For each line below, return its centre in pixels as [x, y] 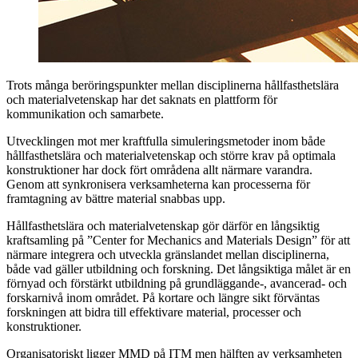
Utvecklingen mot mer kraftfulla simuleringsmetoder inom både [166, 141]
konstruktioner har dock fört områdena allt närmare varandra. [159, 169]
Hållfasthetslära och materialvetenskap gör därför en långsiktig [163, 225]
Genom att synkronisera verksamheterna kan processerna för [158, 184]
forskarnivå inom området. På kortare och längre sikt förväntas [163, 297]
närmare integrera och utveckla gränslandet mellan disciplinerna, [168, 254]
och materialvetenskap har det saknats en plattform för [142, 99]
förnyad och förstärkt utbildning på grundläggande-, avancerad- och [177, 283]
